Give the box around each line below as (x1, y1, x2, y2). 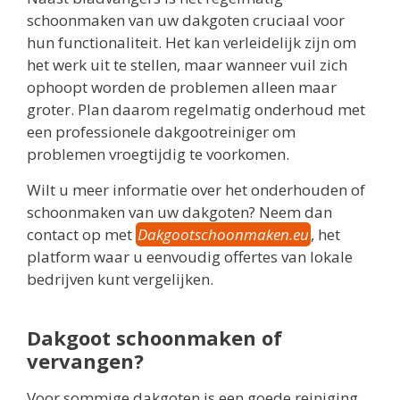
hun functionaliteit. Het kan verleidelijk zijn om (27, 32, 356, 54)
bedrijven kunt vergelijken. (27, 268, 213, 289)
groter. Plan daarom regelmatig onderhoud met (27, 99, 365, 121)
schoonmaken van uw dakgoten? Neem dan (27, 201, 332, 222)
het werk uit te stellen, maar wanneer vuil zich (27, 54, 347, 76)
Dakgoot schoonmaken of (27, 323, 282, 351)
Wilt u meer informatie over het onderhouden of (27, 179, 365, 200)
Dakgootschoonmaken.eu (137, 223, 309, 245)
